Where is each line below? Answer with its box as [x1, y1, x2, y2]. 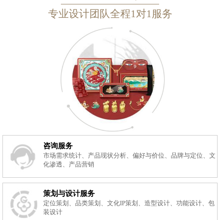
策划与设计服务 [43, 190, 95, 198]
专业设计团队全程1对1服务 [48, 7, 172, 20]
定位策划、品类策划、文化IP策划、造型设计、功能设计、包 [43, 200, 215, 207]
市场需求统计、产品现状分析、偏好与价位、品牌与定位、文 [43, 152, 216, 160]
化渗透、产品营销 [43, 161, 95, 168]
